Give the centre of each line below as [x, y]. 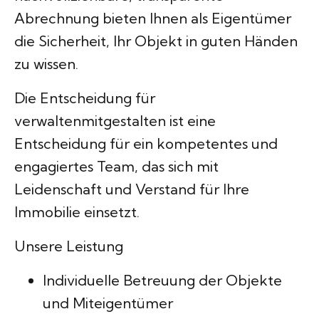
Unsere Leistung [69, 246]
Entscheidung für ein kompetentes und [146, 143]
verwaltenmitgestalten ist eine [115, 121]
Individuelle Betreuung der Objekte [162, 280]
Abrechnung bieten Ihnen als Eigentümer [153, 18]
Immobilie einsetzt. [77, 212]
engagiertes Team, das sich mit [116, 166]
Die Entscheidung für [85, 98]
